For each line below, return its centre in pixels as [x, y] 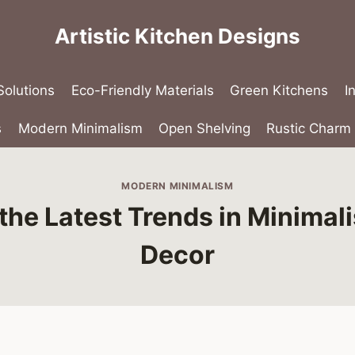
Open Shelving [204, 128]
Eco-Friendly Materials [142, 91]
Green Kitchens [279, 91]
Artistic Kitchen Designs [177, 36]
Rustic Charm [309, 128]
